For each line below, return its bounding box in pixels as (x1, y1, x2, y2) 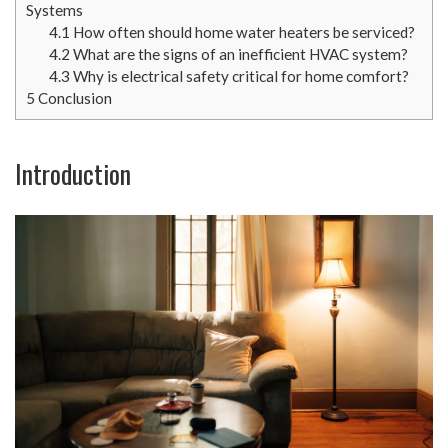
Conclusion (35, 88, 112, 107)
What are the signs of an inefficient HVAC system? (69, 44, 408, 63)
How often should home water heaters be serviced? (69, 22, 415, 41)
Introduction (15, 153, 131, 193)
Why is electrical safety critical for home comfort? (69, 66, 409, 85)
